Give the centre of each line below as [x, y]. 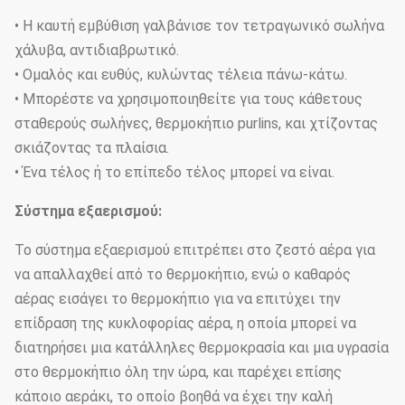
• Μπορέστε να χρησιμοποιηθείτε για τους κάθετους [188, 99]
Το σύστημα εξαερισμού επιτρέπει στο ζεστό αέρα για [195, 250]
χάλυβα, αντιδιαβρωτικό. [97, 50]
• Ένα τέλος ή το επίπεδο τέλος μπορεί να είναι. [174, 172]
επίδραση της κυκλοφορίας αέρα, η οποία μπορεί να [185, 323]
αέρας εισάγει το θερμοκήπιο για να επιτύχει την [178, 299]
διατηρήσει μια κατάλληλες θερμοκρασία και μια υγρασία [202, 348]
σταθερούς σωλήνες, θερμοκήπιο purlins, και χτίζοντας [196, 123]
